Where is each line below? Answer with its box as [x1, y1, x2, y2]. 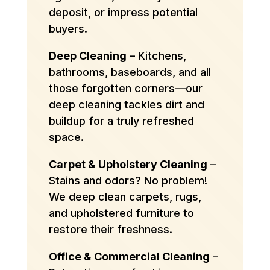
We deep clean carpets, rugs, [48, 190, 201, 204]
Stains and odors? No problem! [48, 174, 207, 187]
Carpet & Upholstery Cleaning [48, 158, 207, 171]
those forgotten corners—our [48, 82, 202, 95]
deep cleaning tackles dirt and [48, 98, 204, 111]
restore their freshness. [48, 223, 172, 236]
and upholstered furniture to [48, 207, 194, 220]
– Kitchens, [126, 49, 186, 63]
